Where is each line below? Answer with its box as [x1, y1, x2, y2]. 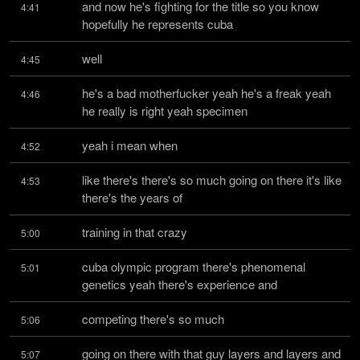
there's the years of [82, 189, 182, 206]
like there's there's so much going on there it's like [82, 171, 342, 188]
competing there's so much [82, 310, 224, 327]
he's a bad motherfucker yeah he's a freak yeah [82, 84, 331, 101]
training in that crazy [82, 223, 187, 240]
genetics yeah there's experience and [82, 276, 277, 292]
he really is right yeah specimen [82, 102, 247, 119]
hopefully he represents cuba [82, 15, 233, 32]
